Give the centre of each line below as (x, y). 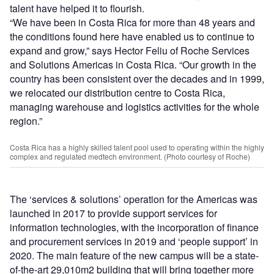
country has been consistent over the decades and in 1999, (137, 79)
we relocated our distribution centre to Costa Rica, (117, 93)
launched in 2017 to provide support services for (113, 213)
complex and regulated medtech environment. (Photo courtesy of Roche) (130, 157)
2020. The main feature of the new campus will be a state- (134, 256)
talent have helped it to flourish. (77, 9)
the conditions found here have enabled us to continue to (132, 37)
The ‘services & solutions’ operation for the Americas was (134, 199)
